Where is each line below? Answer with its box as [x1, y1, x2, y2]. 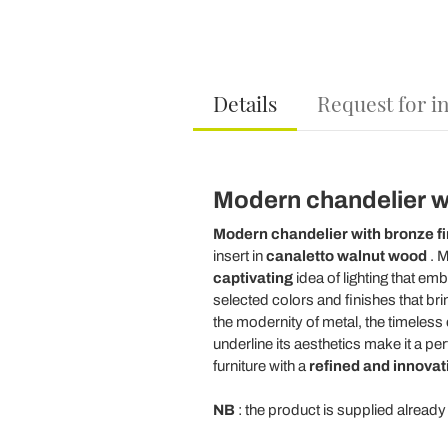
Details [212, 89, 277, 117]
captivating [212, 270, 293, 286]
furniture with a [212, 358, 309, 374]
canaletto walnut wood [265, 248, 427, 264]
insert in [212, 248, 266, 264]
